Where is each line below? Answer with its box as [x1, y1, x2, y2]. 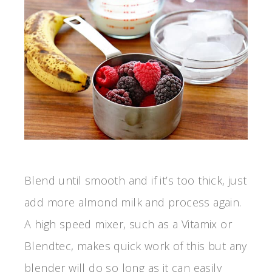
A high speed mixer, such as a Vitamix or [24, 217, 232, 232]
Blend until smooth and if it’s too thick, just [24, 173, 247, 188]
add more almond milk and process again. [24, 195, 242, 210]
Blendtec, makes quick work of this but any [24, 239, 247, 254]
